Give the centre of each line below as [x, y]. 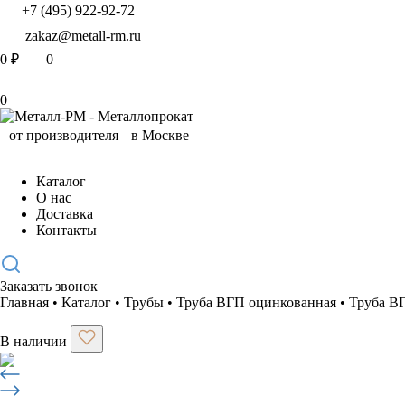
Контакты [66, 230]
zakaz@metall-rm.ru [83, 36]
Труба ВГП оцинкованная [256, 302]
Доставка [65, 214]
